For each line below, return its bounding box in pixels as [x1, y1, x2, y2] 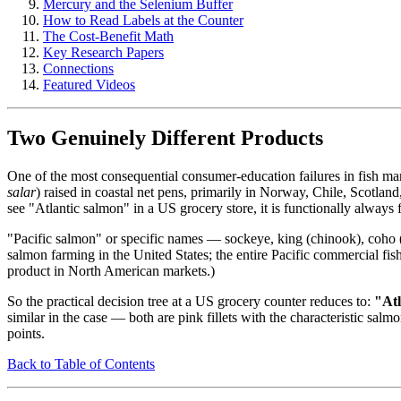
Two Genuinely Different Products [7, 126, 323, 150]
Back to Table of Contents [7, 356, 155, 372]
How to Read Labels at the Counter [43, 12, 243, 28]
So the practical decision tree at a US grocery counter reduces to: [7, 294, 374, 310]
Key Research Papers [43, 44, 164, 60]
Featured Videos [43, 76, 135, 92]
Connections [43, 60, 114, 76]
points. [7, 326, 45, 342]
